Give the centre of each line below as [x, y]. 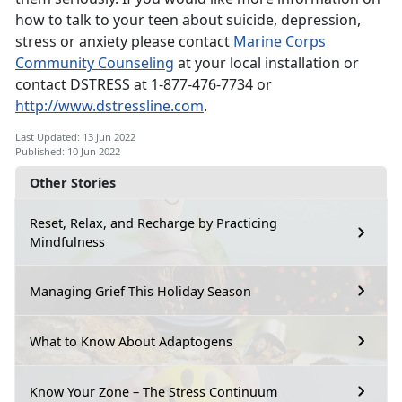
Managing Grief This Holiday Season [140, 291]
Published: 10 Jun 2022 [68, 152]
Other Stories [73, 183]
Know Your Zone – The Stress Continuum [153, 391]
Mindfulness [67, 242]
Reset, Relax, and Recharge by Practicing [153, 223]
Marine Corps [280, 42]
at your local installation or [267, 63]
